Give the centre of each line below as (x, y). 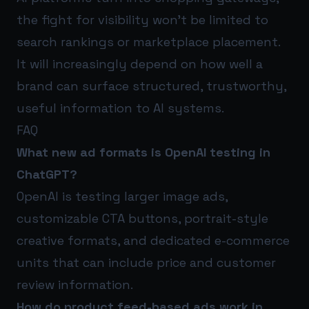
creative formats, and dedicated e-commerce (153, 240)
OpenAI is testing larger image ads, (122, 196)
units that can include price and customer (146, 262)
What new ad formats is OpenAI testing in (143, 152)
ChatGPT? (47, 174)
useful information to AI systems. (120, 108)
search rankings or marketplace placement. (148, 41)
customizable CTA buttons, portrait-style (142, 218)
